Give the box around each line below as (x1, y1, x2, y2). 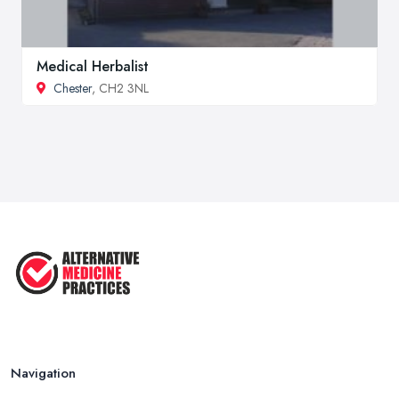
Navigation (11, 362, 76, 383)
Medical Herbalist (37, 56, 149, 77)
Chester (53, 79, 92, 98)
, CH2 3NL (92, 79, 149, 98)
